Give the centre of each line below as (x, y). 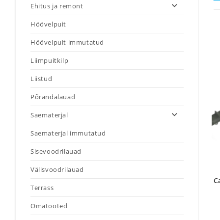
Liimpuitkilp (50, 60)
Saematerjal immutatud (68, 133)
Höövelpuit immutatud (67, 42)
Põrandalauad (53, 97)
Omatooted (49, 206)
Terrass (42, 188)
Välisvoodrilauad (57, 169)
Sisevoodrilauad (56, 151)
